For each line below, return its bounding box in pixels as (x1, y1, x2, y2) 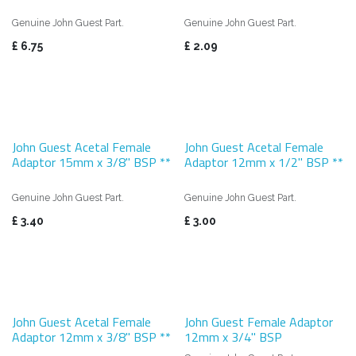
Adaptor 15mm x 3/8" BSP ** (12, 152, 171, 172)
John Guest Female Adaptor (184, 311, 333, 331)
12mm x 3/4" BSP (184, 327, 282, 346)
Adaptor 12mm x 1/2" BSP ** (184, 152, 343, 172)
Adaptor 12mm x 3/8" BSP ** (12, 327, 171, 346)
